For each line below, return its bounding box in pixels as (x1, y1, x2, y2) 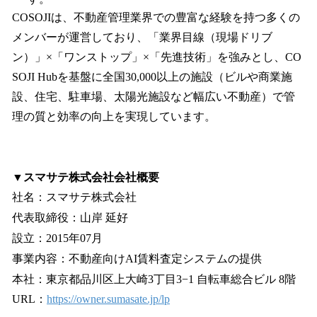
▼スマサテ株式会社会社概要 (12, 171, 159, 183)
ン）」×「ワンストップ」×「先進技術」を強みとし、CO (12, 51, 301, 64)
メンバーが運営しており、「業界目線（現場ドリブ (12, 31, 272, 44)
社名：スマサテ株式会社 (12, 191, 137, 204)
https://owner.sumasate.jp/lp (47, 293, 170, 306)
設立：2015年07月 (12, 232, 103, 245)
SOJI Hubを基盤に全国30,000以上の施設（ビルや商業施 (12, 71, 292, 83)
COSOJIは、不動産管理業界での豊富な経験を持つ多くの (12, 11, 300, 24)
